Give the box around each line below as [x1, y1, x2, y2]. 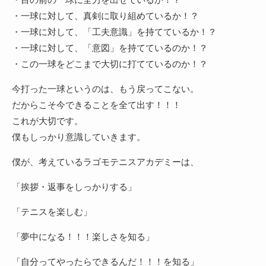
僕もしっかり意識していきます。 [12, 132, 145, 142]
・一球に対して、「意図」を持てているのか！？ [12, 43, 208, 53]
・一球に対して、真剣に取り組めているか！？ [12, 11, 199, 21]
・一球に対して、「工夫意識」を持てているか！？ [12, 27, 217, 37]
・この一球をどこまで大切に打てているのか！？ [12, 59, 208, 69]
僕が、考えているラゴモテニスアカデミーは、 [12, 157, 199, 167]
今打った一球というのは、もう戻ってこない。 [12, 84, 199, 94]
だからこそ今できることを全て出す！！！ [12, 100, 181, 110]
